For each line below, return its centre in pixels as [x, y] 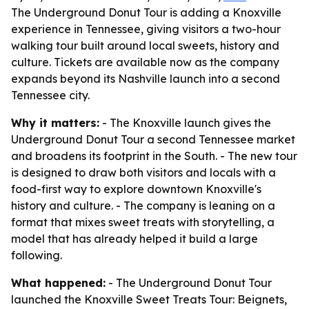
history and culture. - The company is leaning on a [143, 206]
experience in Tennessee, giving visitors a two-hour [146, 29]
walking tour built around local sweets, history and [145, 46]
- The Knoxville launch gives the [185, 123]
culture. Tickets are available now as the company [145, 62]
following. [37, 255]
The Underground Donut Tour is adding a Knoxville [146, 12]
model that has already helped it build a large [134, 239]
